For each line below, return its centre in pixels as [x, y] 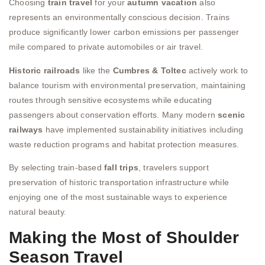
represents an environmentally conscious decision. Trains [119, 17]
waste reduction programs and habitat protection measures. [124, 144]
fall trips [121, 167]
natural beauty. [38, 211]
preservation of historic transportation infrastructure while [119, 182]
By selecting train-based [56, 167]
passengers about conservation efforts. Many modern [114, 114]
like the [96, 70]
